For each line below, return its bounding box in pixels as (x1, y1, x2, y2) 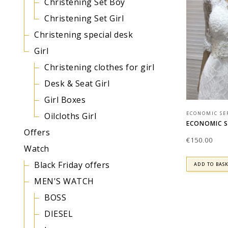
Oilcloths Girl (44, 110, 96, 122)
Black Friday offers (34, 159, 110, 170)
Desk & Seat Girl (44, 78, 109, 89)
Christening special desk (34, 29, 133, 40)
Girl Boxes (44, 94, 85, 105)
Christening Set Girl (44, 13, 124, 24)
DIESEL (44, 208, 73, 219)
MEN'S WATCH (34, 176, 94, 187)
